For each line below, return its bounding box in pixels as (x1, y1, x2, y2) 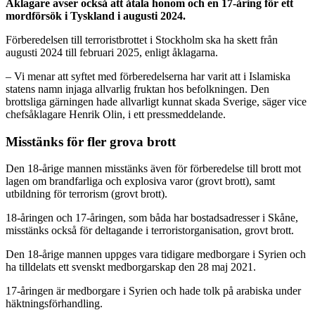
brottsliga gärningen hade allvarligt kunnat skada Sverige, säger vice (6, 95, 307, 108)
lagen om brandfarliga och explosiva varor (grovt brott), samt (6, 175, 275, 188)
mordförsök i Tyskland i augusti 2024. (6, 9, 186, 22)
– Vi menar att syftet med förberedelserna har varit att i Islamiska (6, 70, 290, 82)
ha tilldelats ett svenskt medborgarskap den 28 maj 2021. (6, 261, 256, 274)
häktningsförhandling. (6, 297, 103, 310)
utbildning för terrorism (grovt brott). (6, 188, 167, 200)
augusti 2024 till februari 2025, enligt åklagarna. (6, 46, 218, 58)
